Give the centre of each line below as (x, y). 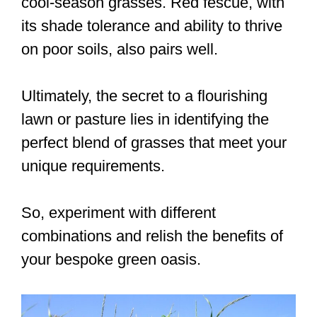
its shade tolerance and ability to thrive (152, 25)
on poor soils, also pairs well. (120, 49)
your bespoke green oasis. (111, 259)
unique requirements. (93, 166)
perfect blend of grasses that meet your (154, 142)
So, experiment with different (119, 212)
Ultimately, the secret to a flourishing (144, 96)
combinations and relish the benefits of (152, 236)
